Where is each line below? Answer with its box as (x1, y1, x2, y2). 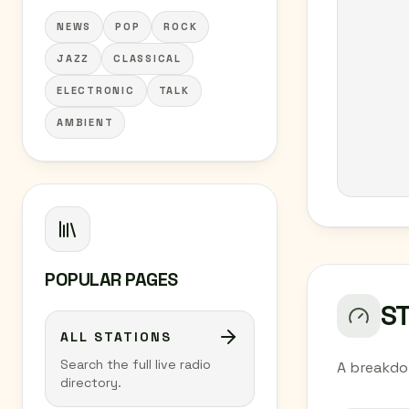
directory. (60, 374, 121, 391)
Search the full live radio (60, 356, 211, 372)
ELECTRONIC (57, 84, 135, 97)
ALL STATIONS (60, 329, 172, 345)
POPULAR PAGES (45, 267, 178, 291)
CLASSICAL (113, 52, 182, 65)
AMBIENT (57, 116, 114, 129)
